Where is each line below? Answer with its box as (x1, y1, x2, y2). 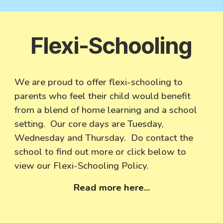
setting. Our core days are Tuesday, (14, 117, 164, 130)
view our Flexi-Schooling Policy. (14, 159, 149, 172)
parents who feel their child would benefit (14, 90, 191, 103)
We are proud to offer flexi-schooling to (14, 76, 183, 89)
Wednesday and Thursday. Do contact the (14, 131, 194, 144)
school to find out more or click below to (14, 145, 187, 158)
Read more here (73, 181, 144, 194)
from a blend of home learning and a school (14, 104, 198, 116)
